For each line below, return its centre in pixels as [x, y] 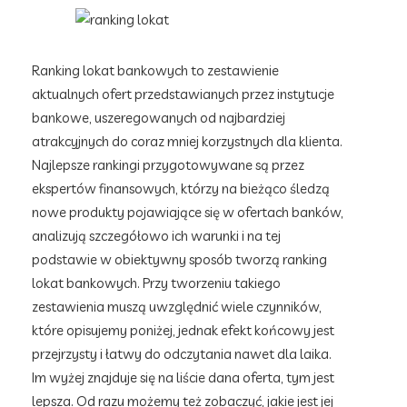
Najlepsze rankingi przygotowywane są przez [168, 165]
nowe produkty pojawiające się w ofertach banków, [188, 212]
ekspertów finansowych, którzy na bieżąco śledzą [181, 189]
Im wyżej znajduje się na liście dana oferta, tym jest [183, 377]
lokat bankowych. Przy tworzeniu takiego [156, 283]
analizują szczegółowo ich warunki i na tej [156, 236]
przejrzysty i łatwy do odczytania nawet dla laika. [182, 354]
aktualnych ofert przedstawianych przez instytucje [183, 94]
